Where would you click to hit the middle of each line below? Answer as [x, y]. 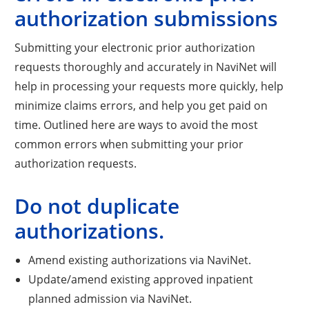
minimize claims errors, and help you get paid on [141, 105]
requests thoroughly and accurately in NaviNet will [146, 66]
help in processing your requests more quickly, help [149, 86]
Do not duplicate [97, 206]
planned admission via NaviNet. [110, 298]
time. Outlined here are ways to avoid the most [137, 124]
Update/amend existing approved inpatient [140, 279]
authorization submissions [147, 18]
